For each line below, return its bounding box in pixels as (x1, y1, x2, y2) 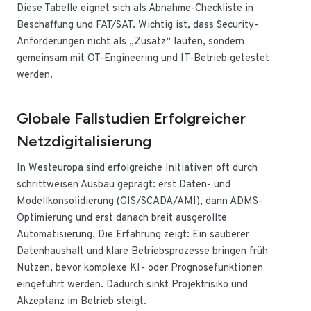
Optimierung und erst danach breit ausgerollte (17, 211, 227, 225)
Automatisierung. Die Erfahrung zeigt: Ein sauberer (17, 228, 249, 242)
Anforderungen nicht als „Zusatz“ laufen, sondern (17, 35, 244, 49)
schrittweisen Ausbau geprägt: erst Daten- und (17, 178, 230, 192)
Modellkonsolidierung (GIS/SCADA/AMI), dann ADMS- (17, 194, 262, 208)
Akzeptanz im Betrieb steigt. (17, 294, 146, 308)
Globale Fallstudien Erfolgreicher (17, 108, 246, 128)
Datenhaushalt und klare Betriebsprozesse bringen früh (17, 244, 268, 258)
